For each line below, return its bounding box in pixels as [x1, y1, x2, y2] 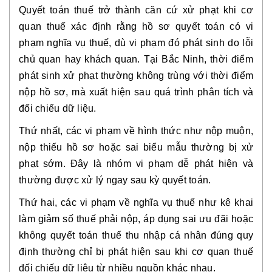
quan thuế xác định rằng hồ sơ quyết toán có [19, 21, 246, 32]
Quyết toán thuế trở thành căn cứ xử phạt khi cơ [19, 5, 253, 15]
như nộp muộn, [180, 126, 254, 136]
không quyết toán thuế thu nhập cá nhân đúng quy [19, 230, 253, 240]
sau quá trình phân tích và [134, 87, 253, 97]
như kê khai [195, 197, 254, 208]
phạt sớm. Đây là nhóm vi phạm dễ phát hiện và [19, 158, 253, 169]
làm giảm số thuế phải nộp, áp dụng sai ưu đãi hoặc [19, 214, 253, 224]
